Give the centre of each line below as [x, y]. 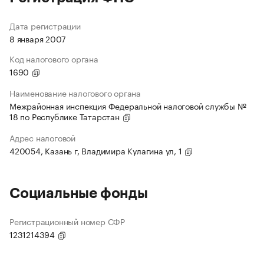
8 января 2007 [38, 39]
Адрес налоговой [42, 138]
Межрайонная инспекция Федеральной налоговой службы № [128, 106]
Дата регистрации [45, 26]
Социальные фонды [79, 194]
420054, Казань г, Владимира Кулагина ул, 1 [97, 151]
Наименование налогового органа [75, 93]
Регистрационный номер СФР [67, 221]
